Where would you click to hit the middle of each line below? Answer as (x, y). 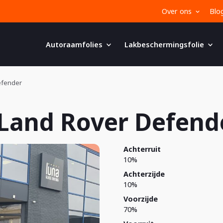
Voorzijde (141, 199)
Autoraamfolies (74, 44)
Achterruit (142, 149)
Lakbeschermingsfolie (164, 44)
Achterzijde (144, 174)
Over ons (177, 11)
